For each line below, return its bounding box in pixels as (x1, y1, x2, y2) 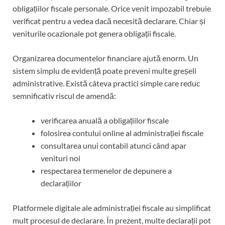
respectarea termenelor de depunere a (41, 166, 172, 176)
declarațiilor (41, 178, 81, 188)
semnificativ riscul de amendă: (13, 91, 116, 101)
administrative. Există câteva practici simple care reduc (13, 78, 200, 88)
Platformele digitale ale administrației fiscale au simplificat (13, 203, 211, 213)
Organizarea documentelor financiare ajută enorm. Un (13, 53, 198, 63)
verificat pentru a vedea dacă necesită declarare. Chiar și (13, 16, 205, 26)
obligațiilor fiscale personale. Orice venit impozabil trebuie (13, 4, 211, 14)
